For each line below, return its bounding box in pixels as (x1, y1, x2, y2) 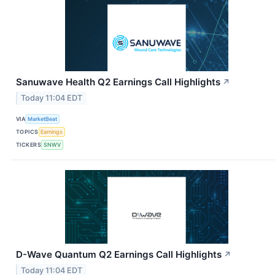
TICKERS (16, 141, 42, 149)
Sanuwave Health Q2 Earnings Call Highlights (16, 76, 220, 88)
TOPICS (16, 128, 39, 136)
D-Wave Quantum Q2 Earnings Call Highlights (16, 248, 222, 260)
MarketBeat (28, 115, 58, 123)
